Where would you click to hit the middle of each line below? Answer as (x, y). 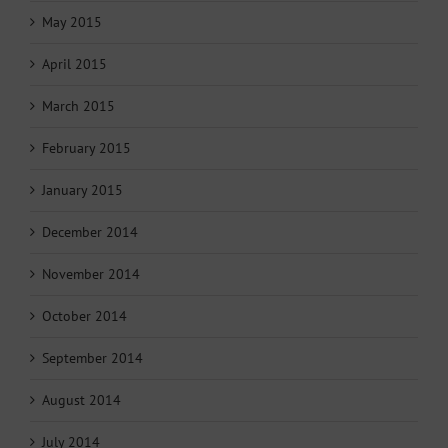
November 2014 (91, 273)
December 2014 (90, 231)
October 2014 (84, 315)
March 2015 (78, 105)
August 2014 (81, 399)
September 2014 (92, 357)
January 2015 (82, 189)
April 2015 (74, 63)
